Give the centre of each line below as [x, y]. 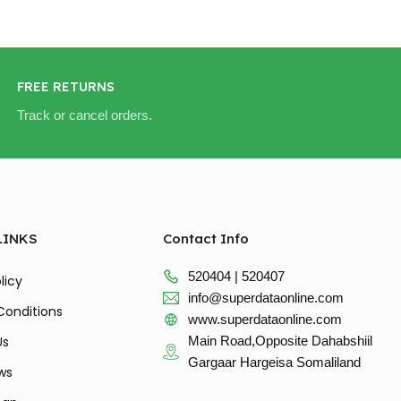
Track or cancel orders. [85, 115]
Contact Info [206, 239]
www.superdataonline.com [264, 320]
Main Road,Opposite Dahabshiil [280, 341]
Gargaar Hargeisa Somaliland [274, 363]
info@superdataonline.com [265, 298]
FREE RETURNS [66, 87]
